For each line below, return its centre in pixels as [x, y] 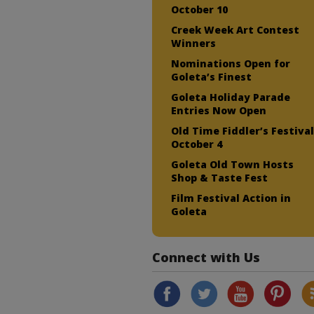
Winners [194, 43]
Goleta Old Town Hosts [233, 164]
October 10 [200, 9]
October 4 [197, 144]
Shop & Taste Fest [220, 177]
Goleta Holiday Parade [231, 97]
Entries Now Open [219, 110]
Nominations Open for [231, 63]
